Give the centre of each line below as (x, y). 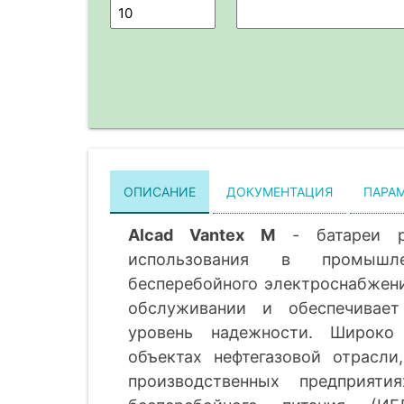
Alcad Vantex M (202, 234)
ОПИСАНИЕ (160, 191)
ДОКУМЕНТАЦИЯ (280, 191)
